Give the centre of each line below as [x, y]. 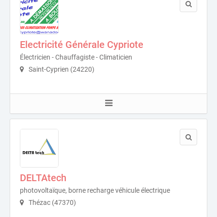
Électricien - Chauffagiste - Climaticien [76, 57]
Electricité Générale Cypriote [82, 45]
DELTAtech [43, 178]
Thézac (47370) [52, 202]
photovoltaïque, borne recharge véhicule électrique [95, 190]
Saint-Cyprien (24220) [61, 69]
